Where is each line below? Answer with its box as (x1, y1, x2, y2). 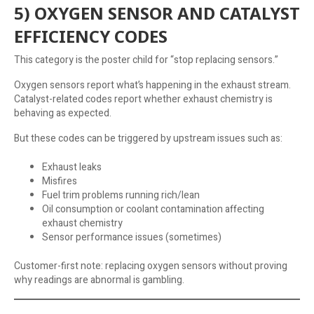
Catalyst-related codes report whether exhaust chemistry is (14, 91, 273, 107)
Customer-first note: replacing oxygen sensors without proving (14, 258, 287, 273)
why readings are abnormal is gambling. (14, 272, 184, 287)
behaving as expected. (14, 105, 111, 121)
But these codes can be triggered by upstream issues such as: (14, 130, 282, 146)
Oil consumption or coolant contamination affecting (42, 201, 264, 217)
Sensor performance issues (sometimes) (42, 229, 221, 245)
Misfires (42, 173, 77, 189)
